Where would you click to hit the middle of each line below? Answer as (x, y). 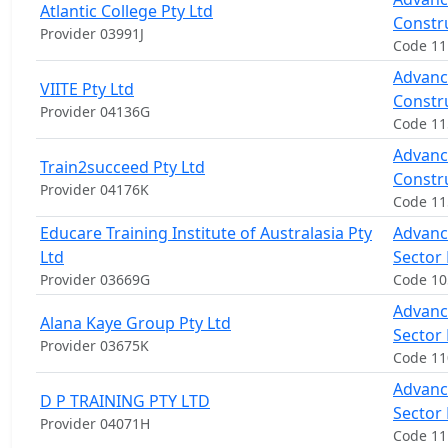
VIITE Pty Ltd (87, 89)
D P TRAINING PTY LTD (125, 401)
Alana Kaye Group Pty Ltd (135, 323)
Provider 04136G (95, 111)
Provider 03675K (94, 345)
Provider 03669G (95, 279)
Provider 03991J (92, 33)
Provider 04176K (94, 189)
